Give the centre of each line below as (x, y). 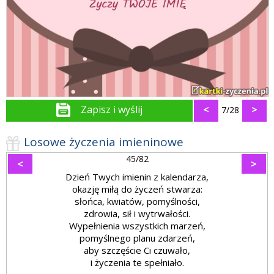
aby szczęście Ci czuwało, (137, 250)
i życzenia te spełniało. (137, 263)
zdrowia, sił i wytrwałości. (137, 214)
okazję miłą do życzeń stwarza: (137, 189)
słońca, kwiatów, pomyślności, (137, 202)
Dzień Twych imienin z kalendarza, (137, 177)
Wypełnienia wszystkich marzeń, (137, 226)
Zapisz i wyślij (112, 110)
